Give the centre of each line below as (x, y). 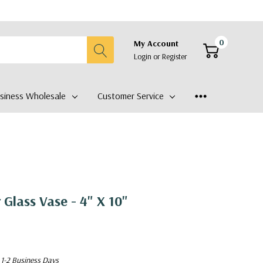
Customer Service (130, 96)
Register (175, 56)
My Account (156, 43)
